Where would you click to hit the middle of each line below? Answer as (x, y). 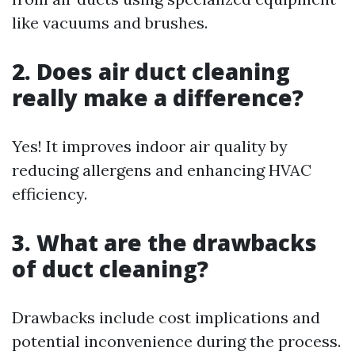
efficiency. (50, 193)
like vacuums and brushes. (110, 22)
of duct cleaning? (110, 268)
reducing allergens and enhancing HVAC (162, 170)
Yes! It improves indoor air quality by (150, 146)
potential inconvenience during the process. (176, 341)
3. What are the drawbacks (164, 242)
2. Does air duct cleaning (151, 71)
